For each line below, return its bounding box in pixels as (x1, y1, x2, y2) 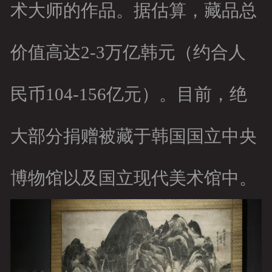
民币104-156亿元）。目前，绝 (10, 84, 247, 104)
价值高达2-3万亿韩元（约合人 (10, 42, 246, 63)
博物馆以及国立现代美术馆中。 (10, 168, 257, 188)
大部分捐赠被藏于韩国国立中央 (10, 126, 257, 146)
